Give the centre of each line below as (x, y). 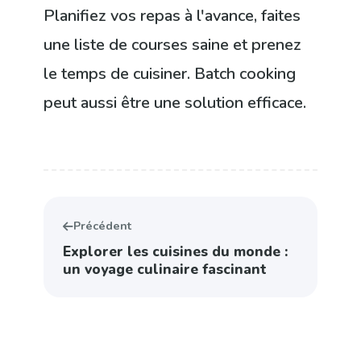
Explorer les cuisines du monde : (176, 252)
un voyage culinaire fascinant (165, 270)
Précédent (103, 226)
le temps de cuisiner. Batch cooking (170, 74)
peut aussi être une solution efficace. (175, 103)
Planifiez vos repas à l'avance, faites (172, 16)
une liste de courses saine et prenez (173, 45)
